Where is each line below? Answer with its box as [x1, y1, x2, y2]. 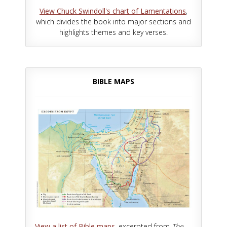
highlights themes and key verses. [59, 27, 168, 37]
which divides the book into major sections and [36, 16, 191, 26]
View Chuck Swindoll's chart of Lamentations [40, 6, 186, 16]
